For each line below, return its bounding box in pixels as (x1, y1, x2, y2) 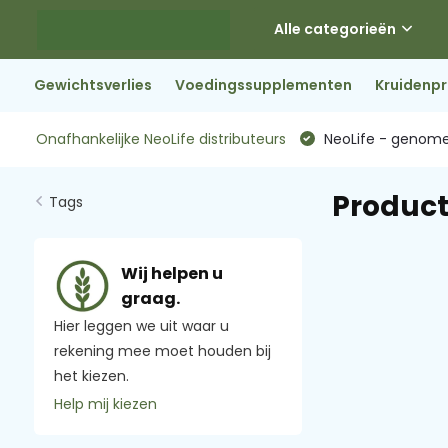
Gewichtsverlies (33, 75, 152, 95)
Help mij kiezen (53, 394, 157, 415)
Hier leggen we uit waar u (53, 316, 229, 337)
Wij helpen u (120, 262, 223, 286)
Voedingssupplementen (174, 75, 352, 95)
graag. (120, 287, 180, 311)
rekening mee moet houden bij (53, 341, 271, 362)
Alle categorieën (273, 19, 396, 39)
